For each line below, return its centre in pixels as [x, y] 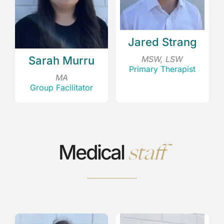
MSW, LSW [162, 59]
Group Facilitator [62, 87]
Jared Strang [162, 42]
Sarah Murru [62, 60]
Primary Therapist [162, 69]
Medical [93, 152]
